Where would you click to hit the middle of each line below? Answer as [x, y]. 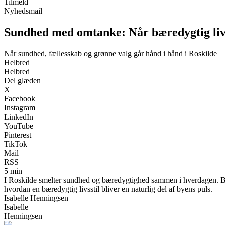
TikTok [16, 144]
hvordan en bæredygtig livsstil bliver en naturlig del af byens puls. [108, 189]
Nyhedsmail [23, 11]
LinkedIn [19, 117]
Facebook [20, 98]
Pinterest [18, 135]
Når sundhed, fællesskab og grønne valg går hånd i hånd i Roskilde [110, 53]
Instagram [20, 107]
